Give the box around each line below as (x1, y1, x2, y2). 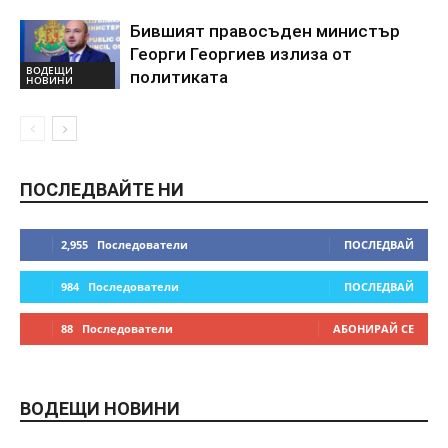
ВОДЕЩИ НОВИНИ (20, 398, 180, 420)
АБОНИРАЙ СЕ (333, 321, 414, 337)
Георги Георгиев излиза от (130, 44, 352, 65)
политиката (130, 67, 228, 88)
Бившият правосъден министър (130, 21, 400, 42)
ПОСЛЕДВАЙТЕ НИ (20, 179, 184, 201)
